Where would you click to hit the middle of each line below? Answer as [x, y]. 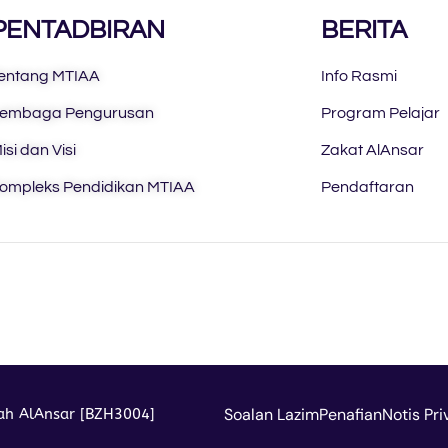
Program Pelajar [381, 113]
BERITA [364, 30]
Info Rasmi [359, 76]
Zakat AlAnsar [373, 150]
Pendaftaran [368, 187]
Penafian [350, 415]
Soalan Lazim [271, 415]
